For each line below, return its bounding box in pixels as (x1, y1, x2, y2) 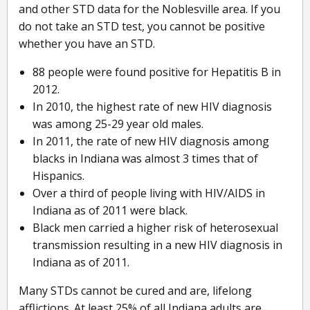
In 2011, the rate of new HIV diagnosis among (33, 134, 269, 149)
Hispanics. (33, 168, 84, 184)
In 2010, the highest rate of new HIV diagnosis (33, 99, 272, 115)
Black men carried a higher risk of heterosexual (33, 220, 278, 236)
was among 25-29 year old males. (33, 116, 203, 132)
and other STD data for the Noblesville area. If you (19, 1, 280, 17)
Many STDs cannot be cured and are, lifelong (19, 283, 252, 299)
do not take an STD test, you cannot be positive (19, 19, 265, 35)
